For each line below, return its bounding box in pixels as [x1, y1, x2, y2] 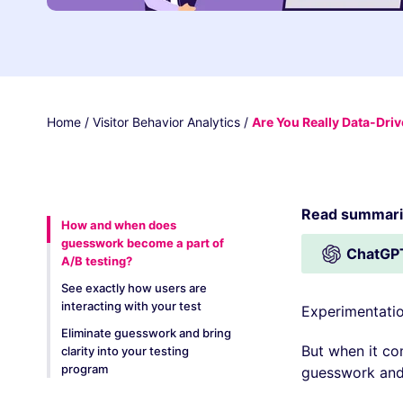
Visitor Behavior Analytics [93, 114, 240, 130]
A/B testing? [61, 254, 132, 268]
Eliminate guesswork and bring [61, 326, 231, 340]
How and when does [61, 218, 176, 232]
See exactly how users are [61, 281, 207, 295]
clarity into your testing [61, 344, 189, 358]
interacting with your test [61, 299, 201, 313]
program [61, 362, 108, 376]
